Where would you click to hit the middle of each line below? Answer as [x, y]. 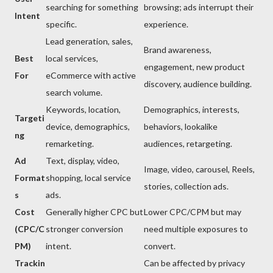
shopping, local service [88, 178]
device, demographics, [88, 127]
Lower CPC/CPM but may [193, 212]
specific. [61, 24]
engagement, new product [194, 67]
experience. [166, 24]
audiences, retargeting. [188, 144]
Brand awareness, [178, 50]
